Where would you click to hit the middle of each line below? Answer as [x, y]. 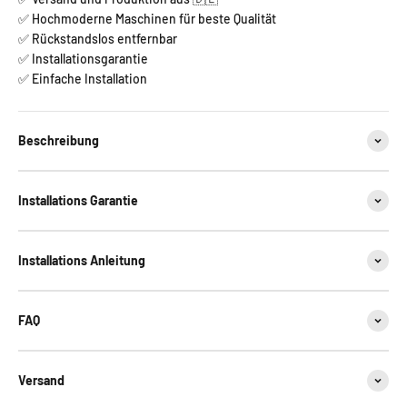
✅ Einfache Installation [83, 78]
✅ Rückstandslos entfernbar [98, 38]
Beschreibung [59, 140]
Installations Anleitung [82, 260]
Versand [41, 380]
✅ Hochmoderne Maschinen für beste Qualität [147, 18]
